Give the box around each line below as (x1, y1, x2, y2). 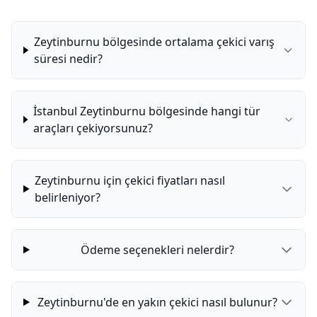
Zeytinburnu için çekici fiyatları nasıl (35, 173, 226, 188)
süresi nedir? (33, 51, 103, 67)
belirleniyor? (35, 190, 101, 205)
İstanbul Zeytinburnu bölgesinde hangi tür (33, 103, 260, 119)
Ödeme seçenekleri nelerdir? (80, 242, 234, 258)
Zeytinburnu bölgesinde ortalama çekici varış (33, 34, 275, 50)
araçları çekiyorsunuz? (33, 120, 153, 136)
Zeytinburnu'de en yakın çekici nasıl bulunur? (37, 294, 277, 310)
